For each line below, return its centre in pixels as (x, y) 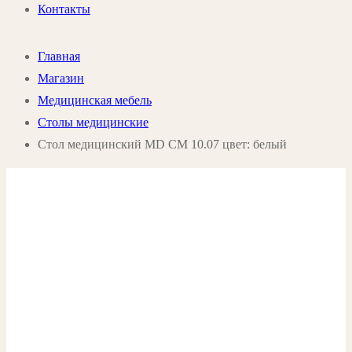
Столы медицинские (93, 122)
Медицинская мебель (95, 100)
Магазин (61, 78)
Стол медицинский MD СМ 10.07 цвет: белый (162, 144)
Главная (59, 56)
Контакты (64, 9)
